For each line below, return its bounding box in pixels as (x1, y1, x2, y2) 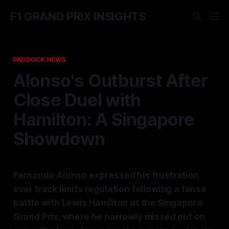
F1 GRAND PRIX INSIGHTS (10, 10, 146, 23)
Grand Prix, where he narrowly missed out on (13, 211, 205, 222)
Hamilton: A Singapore (13, 108, 195, 130)
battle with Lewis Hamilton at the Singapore (13, 197, 202, 208)
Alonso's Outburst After (13, 69, 208, 91)
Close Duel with (13, 88, 141, 110)
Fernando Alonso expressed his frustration (13, 170, 199, 180)
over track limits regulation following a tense (13, 184, 207, 194)
